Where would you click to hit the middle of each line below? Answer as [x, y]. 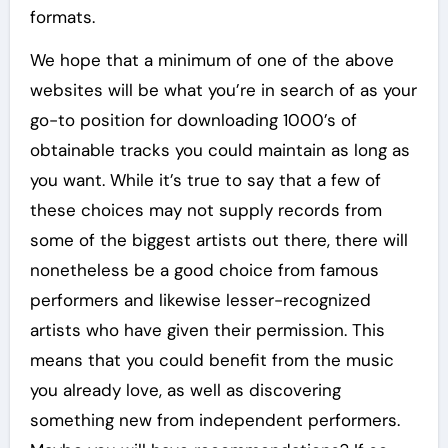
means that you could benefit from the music [211, 360]
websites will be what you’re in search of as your [223, 90]
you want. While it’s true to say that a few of [205, 180]
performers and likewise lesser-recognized [200, 300]
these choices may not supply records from [205, 210]
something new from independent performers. [214, 420]
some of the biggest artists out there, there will [218, 240]
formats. [62, 17]
